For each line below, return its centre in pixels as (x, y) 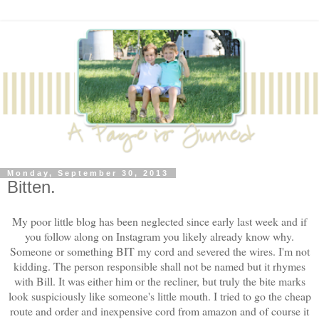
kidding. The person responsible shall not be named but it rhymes (159, 266)
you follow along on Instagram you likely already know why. (159, 236)
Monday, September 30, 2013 (88, 173)
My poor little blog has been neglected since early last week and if (159, 221)
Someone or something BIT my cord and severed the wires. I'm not (159, 251)
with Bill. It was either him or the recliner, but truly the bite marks (159, 281)
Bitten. (31, 187)
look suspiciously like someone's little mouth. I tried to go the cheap (159, 296)
